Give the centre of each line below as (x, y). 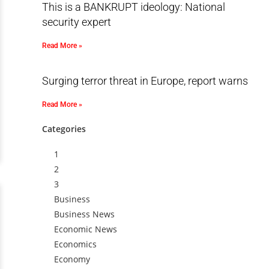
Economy (72, 259)
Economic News (85, 229)
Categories (64, 129)
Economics (75, 244)
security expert (76, 22)
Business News (84, 214)
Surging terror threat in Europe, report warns (145, 81)
